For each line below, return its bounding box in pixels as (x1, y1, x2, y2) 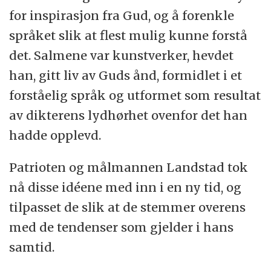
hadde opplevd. (9, 127, 102, 143)
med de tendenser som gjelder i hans (9, 219, 234, 235)
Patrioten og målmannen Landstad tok (9, 159, 249, 175)
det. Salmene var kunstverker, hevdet (9, 47, 234, 63)
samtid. (9, 239, 55, 255)
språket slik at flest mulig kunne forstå (9, 27, 248, 43)
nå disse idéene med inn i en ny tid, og (9, 179, 242, 195)
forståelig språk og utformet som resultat (9, 87, 261, 103)
